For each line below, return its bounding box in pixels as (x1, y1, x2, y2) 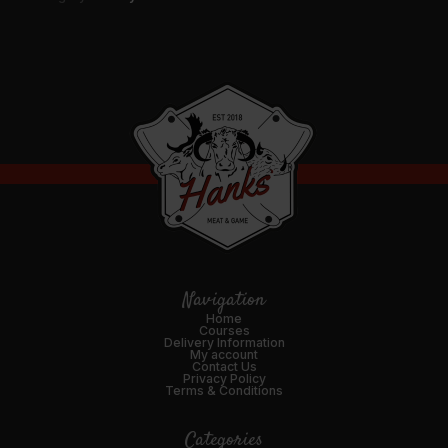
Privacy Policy (182, 371, 266, 387)
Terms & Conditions (165, 383, 283, 399)
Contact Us (191, 359, 257, 375)
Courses (198, 323, 250, 339)
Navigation (183, 286, 265, 316)
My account (190, 347, 258, 363)
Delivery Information (163, 335, 285, 351)
